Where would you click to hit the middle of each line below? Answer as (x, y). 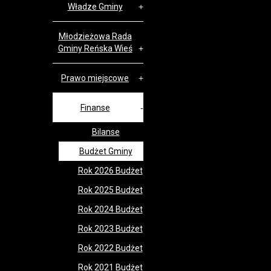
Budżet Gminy (106, 151)
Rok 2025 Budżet (110, 190)
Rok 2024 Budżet (110, 209)
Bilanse (106, 132)
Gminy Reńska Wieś (95, 48)
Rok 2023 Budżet (110, 229)
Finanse (95, 108)
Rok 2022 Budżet (110, 248)
